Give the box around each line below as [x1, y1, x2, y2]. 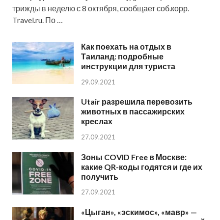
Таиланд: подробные [81, 52, 164, 61]
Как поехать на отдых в [81, 42, 171, 52]
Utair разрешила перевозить [81, 97, 192, 107]
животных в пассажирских [81, 107, 185, 116]
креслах [81, 116, 112, 126]
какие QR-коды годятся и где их [81, 162, 202, 171]
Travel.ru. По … [12, 15, 63, 25]
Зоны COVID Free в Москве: [81, 152, 187, 162]
